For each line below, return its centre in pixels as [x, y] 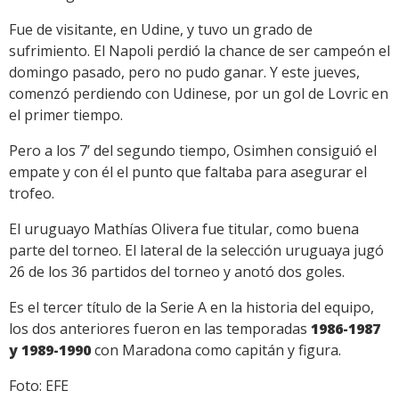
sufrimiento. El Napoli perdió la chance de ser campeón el [199, 51]
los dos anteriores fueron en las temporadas [160, 329]
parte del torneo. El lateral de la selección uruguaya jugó [196, 251]
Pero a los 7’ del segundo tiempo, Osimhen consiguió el [193, 151]
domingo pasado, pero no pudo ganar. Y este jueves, [184, 73]
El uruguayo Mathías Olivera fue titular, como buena [184, 229]
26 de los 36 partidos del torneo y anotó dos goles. [177, 272]
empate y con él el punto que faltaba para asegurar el [188, 172]
